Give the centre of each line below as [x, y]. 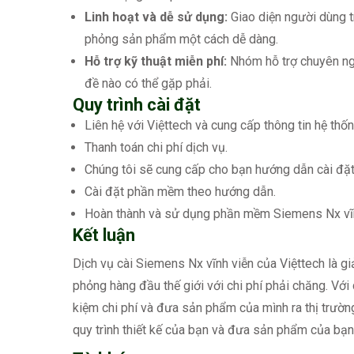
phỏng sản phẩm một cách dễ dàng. [181, 40]
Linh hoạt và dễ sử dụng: [156, 17]
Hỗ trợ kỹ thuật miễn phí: [156, 62]
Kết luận [104, 235]
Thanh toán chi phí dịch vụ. [156, 148]
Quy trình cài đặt [137, 105]
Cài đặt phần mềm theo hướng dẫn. [180, 192]
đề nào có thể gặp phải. [148, 84]
